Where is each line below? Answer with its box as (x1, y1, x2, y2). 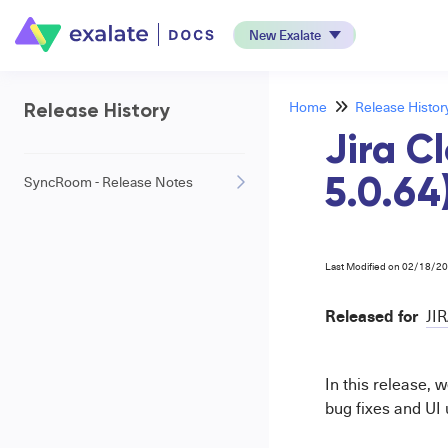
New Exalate (248, 25, 321, 44)
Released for (324, 304, 418, 327)
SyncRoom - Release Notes (24, 172, 193, 191)
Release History (24, 102, 170, 122)
